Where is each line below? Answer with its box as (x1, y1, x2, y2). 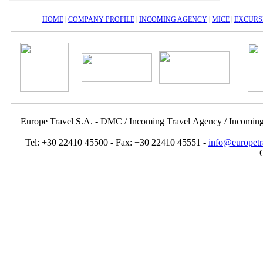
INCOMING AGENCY (139, 15, 207, 23)
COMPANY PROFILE (68, 15, 134, 23)
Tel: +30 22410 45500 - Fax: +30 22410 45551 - (25, 137, 208, 147)
